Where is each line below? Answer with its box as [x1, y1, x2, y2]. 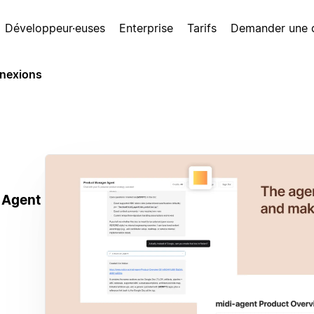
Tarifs [187, 21, 217, 35]
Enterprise [119, 21, 173, 35]
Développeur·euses [5, 21, 105, 35]
